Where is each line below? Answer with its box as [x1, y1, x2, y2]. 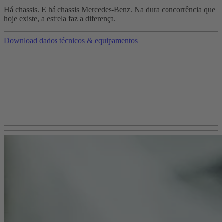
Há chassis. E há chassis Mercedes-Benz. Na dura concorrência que [4, 5, 215, 14]
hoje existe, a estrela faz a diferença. [4, 14, 116, 23]
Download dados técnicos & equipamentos [4, 36, 138, 45]
